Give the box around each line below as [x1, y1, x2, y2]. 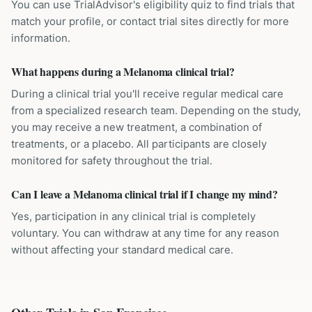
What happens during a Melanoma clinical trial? [11, 63, 235, 79]
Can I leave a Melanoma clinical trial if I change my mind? [11, 186, 278, 202]
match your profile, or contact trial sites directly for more [11, 15, 289, 28]
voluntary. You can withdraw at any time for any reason [11, 226, 279, 240]
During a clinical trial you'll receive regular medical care [11, 87, 283, 100]
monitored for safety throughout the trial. [11, 154, 212, 167]
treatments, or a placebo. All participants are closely [11, 137, 267, 150]
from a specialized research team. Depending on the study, [11, 104, 301, 117]
